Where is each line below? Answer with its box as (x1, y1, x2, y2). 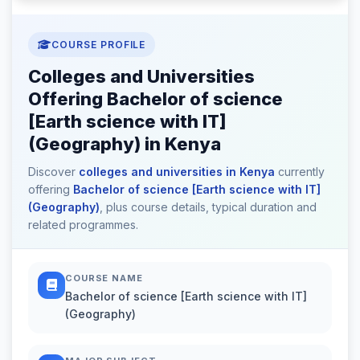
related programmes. (28, 217, 138, 231)
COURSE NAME (65, 272, 143, 284)
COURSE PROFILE (51, 38, 146, 51)
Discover (28, 164, 79, 178)
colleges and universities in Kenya (79, 164, 275, 178)
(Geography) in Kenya (28, 133, 221, 154)
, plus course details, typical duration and (100, 199, 317, 214)
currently (275, 164, 325, 178)
